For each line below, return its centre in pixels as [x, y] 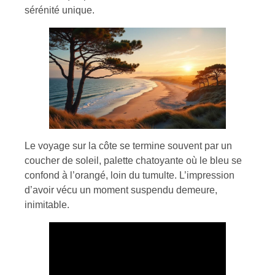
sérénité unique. [60, 10]
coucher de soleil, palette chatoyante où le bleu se [133, 160]
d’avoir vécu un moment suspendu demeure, [121, 190]
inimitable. [47, 204]
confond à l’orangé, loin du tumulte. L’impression [130, 175]
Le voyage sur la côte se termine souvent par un [128, 145]
